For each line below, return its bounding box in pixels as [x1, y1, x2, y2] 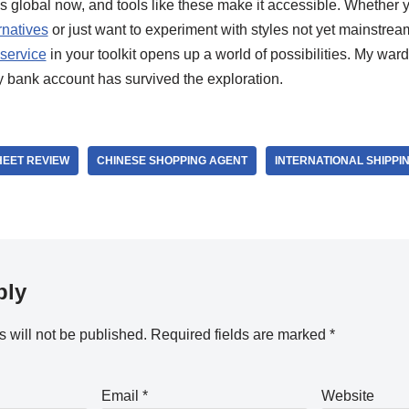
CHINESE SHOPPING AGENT [96, 154, 247, 167]
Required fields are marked [150, 327, 330, 342]
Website [321, 388, 375, 404]
